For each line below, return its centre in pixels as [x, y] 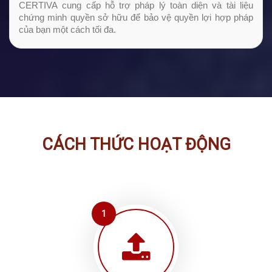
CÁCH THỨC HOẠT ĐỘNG [136, 145]
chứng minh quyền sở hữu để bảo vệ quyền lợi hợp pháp [136, 18]
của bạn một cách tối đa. [67, 30]
